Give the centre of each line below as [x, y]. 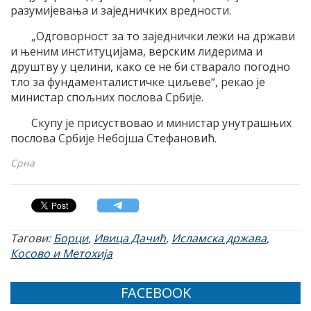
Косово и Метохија [61, 254]
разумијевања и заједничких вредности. [121, 11]
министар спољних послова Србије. [107, 98]
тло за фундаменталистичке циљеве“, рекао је [138, 82]
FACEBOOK [155, 293]
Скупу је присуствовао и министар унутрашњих [161, 123]
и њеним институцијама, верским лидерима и [136, 52]
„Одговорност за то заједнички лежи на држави [163, 36]
